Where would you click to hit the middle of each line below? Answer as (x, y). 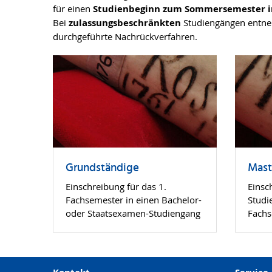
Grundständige (102, 168)
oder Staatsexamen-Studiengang (133, 213)
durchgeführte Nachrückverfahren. (125, 37)
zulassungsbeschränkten (125, 23)
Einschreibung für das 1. (116, 186)
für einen (73, 9)
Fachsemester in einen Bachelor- (134, 199)
